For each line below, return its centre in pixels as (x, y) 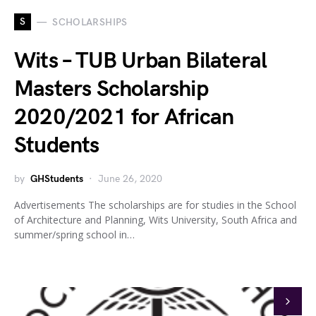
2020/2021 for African (124, 117)
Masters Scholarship (111, 89)
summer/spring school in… (74, 235)
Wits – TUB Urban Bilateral (141, 61)
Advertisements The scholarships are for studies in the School (155, 205)
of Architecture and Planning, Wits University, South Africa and (156, 220)
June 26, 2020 (130, 179)
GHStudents (57, 179)
